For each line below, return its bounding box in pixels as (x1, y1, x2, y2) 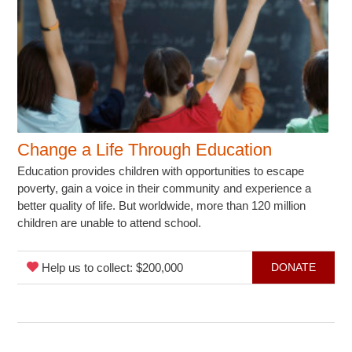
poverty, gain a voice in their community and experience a (17, 181, 312, 195)
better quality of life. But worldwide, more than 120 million (17, 198, 306, 212)
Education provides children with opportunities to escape (17, 163, 305, 178)
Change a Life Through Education (17, 139, 273, 159)
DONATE (270, 260, 316, 273)
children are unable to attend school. (17, 215, 202, 229)
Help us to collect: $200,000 (38, 260, 184, 274)
